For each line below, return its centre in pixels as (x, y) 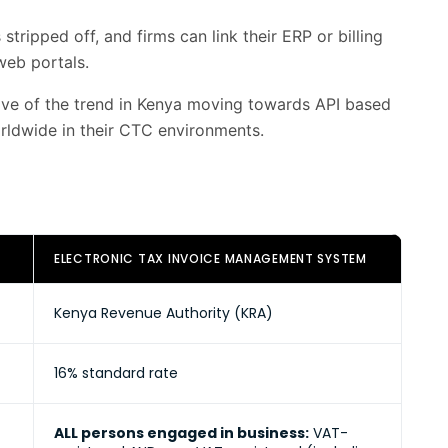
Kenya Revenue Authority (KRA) (163, 313)
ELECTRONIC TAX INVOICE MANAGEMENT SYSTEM (210, 258)
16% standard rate (116, 373)
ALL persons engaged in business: (181, 433)
